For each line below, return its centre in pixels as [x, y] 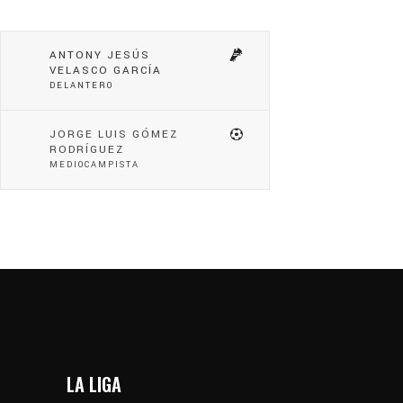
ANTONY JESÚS [100, 55]
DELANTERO [81, 85]
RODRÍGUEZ [87, 149]
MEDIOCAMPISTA [94, 164]
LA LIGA [94, 384]
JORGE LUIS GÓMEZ [114, 134]
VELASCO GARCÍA [106, 70]
